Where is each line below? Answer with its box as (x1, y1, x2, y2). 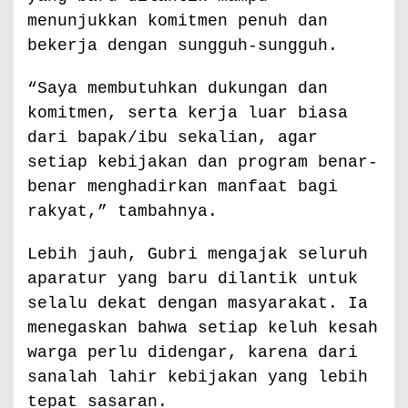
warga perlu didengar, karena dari (27, 342, 358, 362)
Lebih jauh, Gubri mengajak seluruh (27, 244, 368, 263)
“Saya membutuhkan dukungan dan (27, 78, 328, 97)
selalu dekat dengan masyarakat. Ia (27, 293, 368, 312)
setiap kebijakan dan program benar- (27, 152, 378, 171)
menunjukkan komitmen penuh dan (27, 11, 328, 30)
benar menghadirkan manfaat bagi (27, 177, 338, 196)
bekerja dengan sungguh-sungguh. (27, 36, 338, 55)
